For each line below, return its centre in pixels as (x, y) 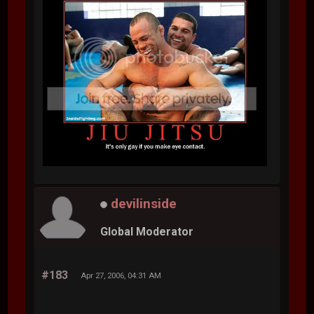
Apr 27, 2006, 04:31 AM (121, 276)
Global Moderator (147, 231)
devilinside (144, 204)
